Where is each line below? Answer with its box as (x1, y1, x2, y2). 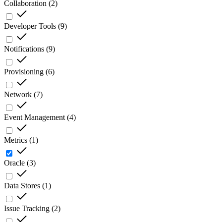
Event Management (4, 112, 65, 121)
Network (4, 90, 32, 99)
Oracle (4, 158, 25, 167)
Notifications (4, 44, 44, 53)
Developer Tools (4, 21, 56, 30)
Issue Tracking (4, 204, 50, 213)
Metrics (4, 135, 27, 144)
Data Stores (4, 181, 40, 190)
